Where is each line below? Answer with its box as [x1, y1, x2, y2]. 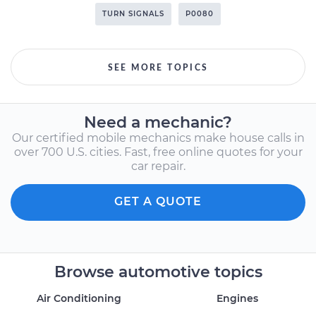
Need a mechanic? [84, 113, 232, 132]
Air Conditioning [37, 292, 121, 305]
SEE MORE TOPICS [107, 63, 209, 72]
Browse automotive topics [54, 262, 262, 281]
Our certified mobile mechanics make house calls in [11, 131, 305, 145]
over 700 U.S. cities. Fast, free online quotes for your [13, 145, 303, 159]
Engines [216, 292, 258, 305]
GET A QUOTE [114, 195, 202, 208]
